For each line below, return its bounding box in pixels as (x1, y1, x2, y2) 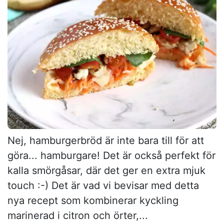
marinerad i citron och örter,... (7, 209, 148, 221)
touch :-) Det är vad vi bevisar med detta (7, 179, 199, 191)
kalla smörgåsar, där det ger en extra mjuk (7, 164, 205, 176)
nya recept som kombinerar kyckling (7, 194, 178, 206)
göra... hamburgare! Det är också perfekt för (7, 149, 215, 161)
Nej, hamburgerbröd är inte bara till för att (7, 134, 204, 146)
